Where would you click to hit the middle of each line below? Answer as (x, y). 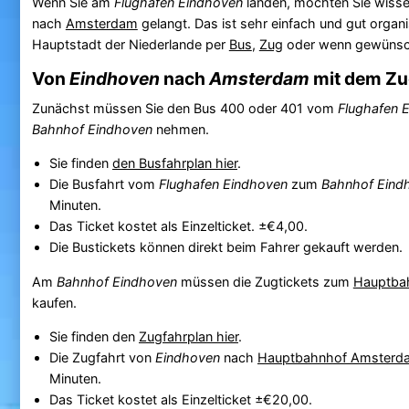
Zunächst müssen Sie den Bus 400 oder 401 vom (184, 108)
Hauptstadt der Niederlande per (130, 44)
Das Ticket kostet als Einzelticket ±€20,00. (180, 399)
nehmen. (180, 129)
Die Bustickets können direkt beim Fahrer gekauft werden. (225, 247)
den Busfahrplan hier (174, 163)
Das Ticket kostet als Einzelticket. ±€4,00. (178, 226)
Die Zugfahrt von (102, 357)
